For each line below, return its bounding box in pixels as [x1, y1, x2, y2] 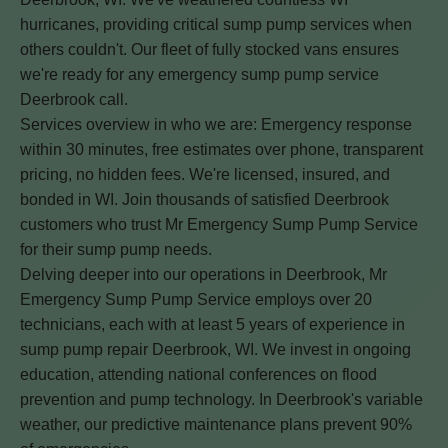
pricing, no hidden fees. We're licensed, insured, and [20, 166, 390, 183]
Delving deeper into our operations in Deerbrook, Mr [20, 266, 387, 283]
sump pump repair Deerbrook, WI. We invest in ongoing [20, 341, 411, 358]
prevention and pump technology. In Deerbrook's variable [20, 391, 423, 408]
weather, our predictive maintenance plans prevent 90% [20, 416, 412, 433]
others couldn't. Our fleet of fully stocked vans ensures [20, 41, 399, 58]
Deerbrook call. [20, 91, 128, 108]
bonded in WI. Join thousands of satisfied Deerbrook [20, 191, 389, 208]
